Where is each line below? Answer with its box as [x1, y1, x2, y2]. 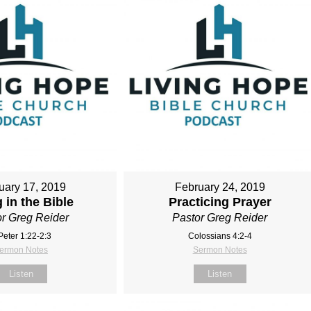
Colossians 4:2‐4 [187, 231, 252, 242]
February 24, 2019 [174, 181, 265, 194]
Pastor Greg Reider [172, 212, 268, 224]
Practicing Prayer [168, 195, 271, 210]
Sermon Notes [192, 245, 247, 255]
